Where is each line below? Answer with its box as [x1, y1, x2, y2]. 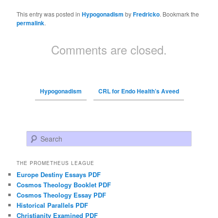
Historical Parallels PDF [17, 200, 89, 210]
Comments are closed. [51, 40, 167, 58]
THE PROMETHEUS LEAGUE [17, 159, 95, 166]
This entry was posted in [17, 9, 82, 18]
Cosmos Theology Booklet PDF [17, 180, 111, 189]
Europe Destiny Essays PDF [17, 169, 101, 179]
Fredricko [133, 9, 160, 18]
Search [26, 131, 46, 141]
